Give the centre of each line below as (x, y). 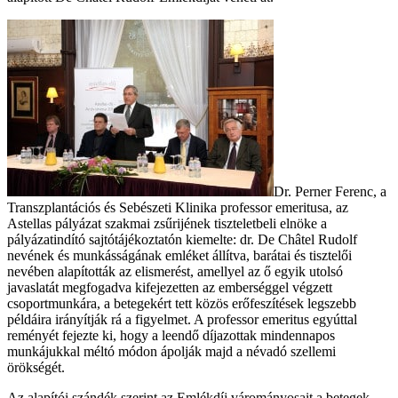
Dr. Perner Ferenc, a (330, 191)
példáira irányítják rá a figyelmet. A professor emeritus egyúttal (182, 319)
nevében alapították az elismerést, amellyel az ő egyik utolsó (175, 271)
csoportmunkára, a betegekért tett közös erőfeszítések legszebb (182, 303)
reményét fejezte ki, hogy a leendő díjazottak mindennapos (171, 335)
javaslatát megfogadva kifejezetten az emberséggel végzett (170, 287)
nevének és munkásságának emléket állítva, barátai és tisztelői (179, 255)
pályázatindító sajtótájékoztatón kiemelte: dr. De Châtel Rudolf (182, 239)
